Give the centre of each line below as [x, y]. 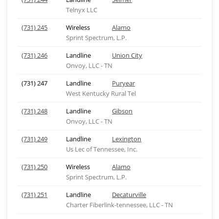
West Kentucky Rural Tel [101, 93]
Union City [127, 55]
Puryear [124, 83]
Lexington [127, 139]
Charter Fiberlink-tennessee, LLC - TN [119, 205]
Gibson [122, 111]
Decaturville [129, 195]
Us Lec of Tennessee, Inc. [101, 149]
